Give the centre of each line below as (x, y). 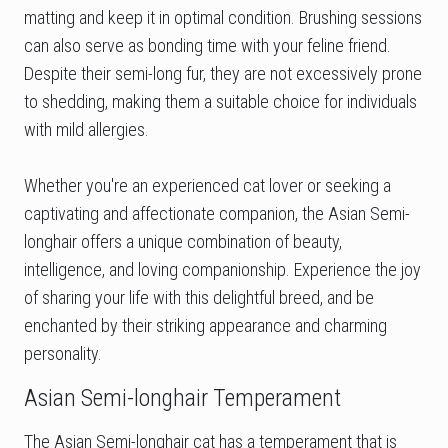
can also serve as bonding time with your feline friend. (207, 46)
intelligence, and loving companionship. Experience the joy (222, 270)
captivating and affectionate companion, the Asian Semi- (217, 214)
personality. (63, 354)
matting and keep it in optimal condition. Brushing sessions (223, 18)
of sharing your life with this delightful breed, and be (199, 298)
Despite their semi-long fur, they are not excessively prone (223, 74)
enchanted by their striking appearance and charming (205, 326)
